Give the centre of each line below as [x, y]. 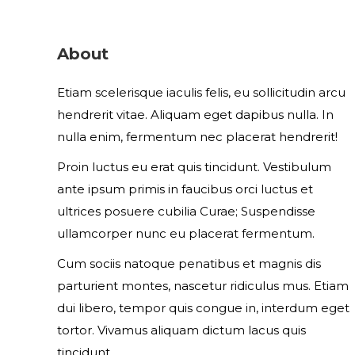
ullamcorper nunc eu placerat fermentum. [186, 233]
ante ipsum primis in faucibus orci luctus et [185, 189]
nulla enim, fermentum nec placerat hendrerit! [197, 137]
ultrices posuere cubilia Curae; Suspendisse [186, 211]
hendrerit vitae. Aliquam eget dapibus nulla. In [195, 115]
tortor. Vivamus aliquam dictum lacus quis [181, 330]
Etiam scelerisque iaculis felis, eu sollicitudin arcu [201, 92]
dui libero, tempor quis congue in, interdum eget [203, 308]
